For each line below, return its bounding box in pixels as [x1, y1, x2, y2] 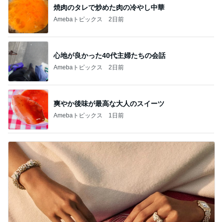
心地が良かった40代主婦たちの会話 [54, 51, 166, 59]
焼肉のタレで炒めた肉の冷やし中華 [54, 3, 165, 11]
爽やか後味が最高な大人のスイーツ [54, 99, 165, 108]
